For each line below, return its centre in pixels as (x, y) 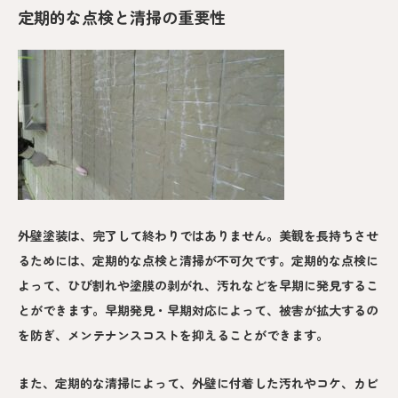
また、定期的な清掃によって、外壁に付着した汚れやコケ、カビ (198, 383)
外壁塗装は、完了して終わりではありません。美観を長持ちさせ (198, 236)
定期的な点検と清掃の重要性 (122, 17)
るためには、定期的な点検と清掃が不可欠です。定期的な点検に (198, 261)
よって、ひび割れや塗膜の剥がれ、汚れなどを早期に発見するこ (198, 286)
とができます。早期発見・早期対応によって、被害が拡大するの (198, 310)
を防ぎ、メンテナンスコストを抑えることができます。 (173, 335)
